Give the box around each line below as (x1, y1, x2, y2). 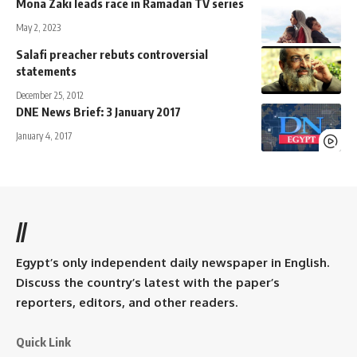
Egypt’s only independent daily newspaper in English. (16, 254, 329, 270)
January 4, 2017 (16, 129, 72, 142)
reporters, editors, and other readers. (16, 294, 237, 310)
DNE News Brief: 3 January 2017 (16, 104, 181, 119)
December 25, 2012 (16, 88, 84, 101)
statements (16, 63, 76, 78)
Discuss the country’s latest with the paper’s (16, 274, 280, 290)
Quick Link (16, 334, 71, 349)
